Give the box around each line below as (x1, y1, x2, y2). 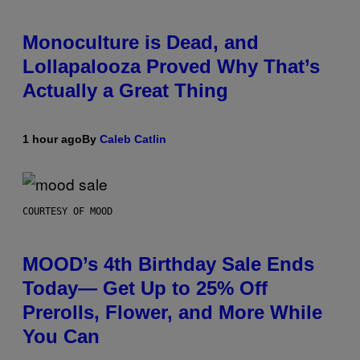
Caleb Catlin (100, 133, 166, 146)
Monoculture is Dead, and (22, 31, 259, 54)
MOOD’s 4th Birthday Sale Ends (22, 253, 314, 276)
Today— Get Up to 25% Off (22, 277, 268, 300)
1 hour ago (22, 133, 82, 146)
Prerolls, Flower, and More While (22, 301, 322, 324)
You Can (22, 325, 100, 348)
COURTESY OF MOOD (22, 206, 112, 218)
